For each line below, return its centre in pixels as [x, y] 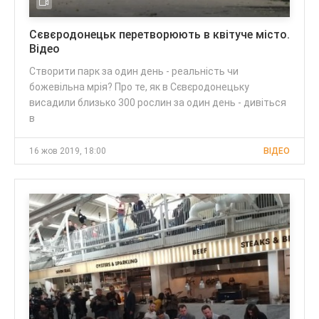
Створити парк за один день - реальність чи [134, 71]
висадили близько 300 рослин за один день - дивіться [158, 102]
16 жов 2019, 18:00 [68, 151]
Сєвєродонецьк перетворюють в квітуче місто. [159, 34]
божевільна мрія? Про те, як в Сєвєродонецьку [139, 87]
